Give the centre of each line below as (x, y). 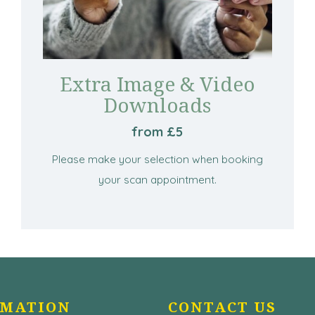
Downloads (157, 104)
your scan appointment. (157, 179)
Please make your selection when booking (157, 159)
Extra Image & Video (157, 83)
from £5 (157, 131)
